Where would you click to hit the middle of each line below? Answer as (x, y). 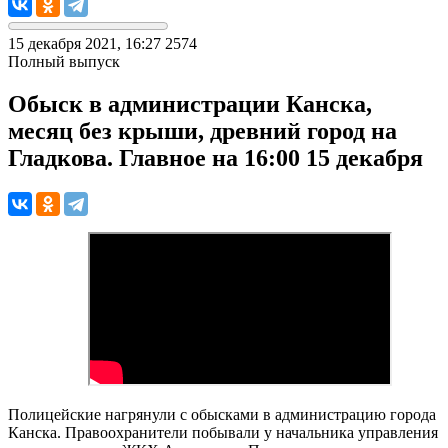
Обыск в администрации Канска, (190, 103)
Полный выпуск (64, 61)
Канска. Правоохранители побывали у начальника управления (223, 432)
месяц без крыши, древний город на (202, 130)
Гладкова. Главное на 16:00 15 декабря (215, 157)
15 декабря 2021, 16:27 (84, 43)
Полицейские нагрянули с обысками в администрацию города (222, 414)
